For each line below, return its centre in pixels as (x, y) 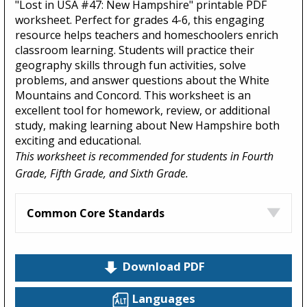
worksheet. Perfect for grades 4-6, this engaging (140, 20)
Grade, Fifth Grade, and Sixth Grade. (102, 173)
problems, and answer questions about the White (142, 80)
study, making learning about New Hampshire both (147, 125)
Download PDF (164, 267)
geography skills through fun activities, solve (131, 65)
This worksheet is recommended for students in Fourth (144, 156)
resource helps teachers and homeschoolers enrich (147, 35)
